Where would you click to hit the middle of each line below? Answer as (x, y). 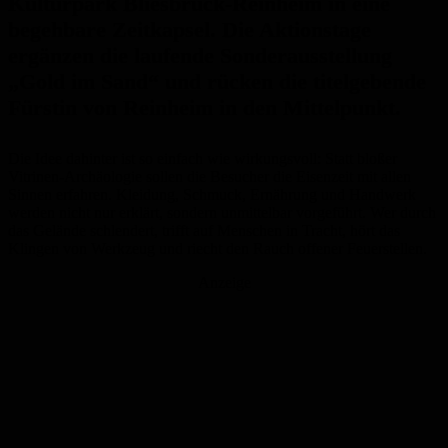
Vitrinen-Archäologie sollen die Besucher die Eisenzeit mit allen (209, 177)
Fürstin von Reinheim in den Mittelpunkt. (204, 108)
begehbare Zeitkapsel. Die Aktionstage (189, 30)
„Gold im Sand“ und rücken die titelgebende (217, 82)
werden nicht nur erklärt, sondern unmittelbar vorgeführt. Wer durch (222, 213)
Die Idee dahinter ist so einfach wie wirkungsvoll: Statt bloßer (202, 159)
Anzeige (224, 283)
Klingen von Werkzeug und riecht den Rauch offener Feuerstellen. (217, 249)
